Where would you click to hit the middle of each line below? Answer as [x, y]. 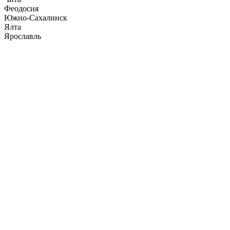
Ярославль [23, 36]
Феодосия [21, 8]
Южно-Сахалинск [36, 17]
